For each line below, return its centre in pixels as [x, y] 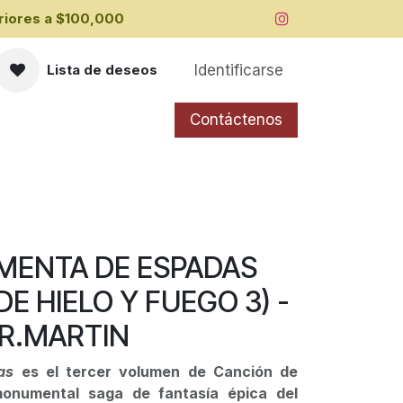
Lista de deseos [102, 70]
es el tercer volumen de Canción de [160, 372]
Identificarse [239, 70]
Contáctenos [236, 120]
